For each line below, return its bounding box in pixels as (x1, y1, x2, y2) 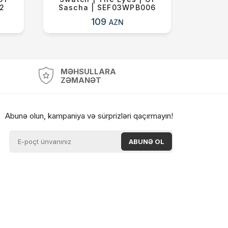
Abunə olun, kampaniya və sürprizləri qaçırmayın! (5, 110, 173, 121)
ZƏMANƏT (61, 75, 102, 85)
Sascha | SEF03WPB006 (58, 3, 156, 12)
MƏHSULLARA (61, 67, 117, 77)
